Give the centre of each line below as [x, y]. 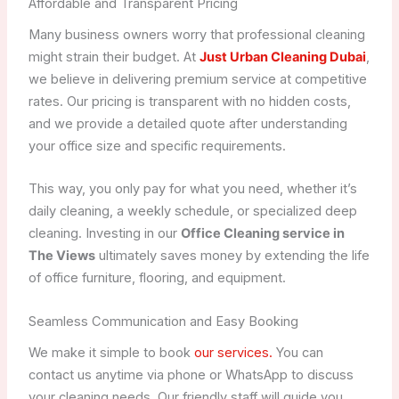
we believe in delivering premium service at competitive [197, 80]
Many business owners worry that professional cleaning [196, 35]
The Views [61, 256]
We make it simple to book [111, 353]
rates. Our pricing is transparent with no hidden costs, [189, 102]
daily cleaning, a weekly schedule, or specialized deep [192, 212]
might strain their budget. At [114, 57]
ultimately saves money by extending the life [232, 256]
